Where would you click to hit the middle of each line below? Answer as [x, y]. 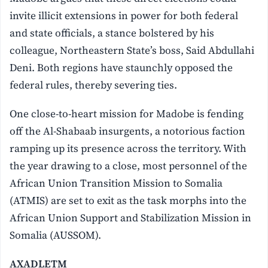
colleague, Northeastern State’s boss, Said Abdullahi [132, 51]
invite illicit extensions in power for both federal [124, 16]
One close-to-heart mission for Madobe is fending [127, 114]
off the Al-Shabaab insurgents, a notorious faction [128, 131]
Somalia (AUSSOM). [56, 235]
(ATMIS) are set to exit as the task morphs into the [128, 201]
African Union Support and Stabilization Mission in [131, 218]
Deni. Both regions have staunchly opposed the [121, 68]
